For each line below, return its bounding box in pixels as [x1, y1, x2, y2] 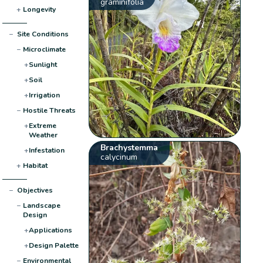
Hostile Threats [22, 105, 76, 115]
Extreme [28, 120, 56, 130]
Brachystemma [100, 142, 159, 154]
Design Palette [28, 240, 79, 250]
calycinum [100, 151, 138, 163]
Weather [28, 130, 58, 140]
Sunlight [28, 59, 57, 69]
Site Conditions [16, 29, 69, 39]
